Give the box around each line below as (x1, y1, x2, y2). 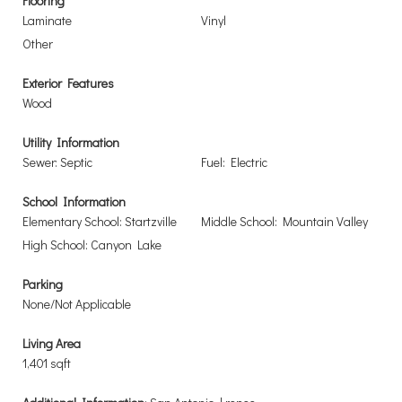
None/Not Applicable (22, 295, 131, 312)
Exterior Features (22, 74, 114, 92)
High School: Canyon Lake (22, 236, 162, 253)
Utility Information (22, 134, 119, 151)
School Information (22, 193, 126, 210)
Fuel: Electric (201, 153, 267, 170)
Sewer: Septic (22, 153, 92, 170)
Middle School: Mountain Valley (201, 213, 368, 230)
